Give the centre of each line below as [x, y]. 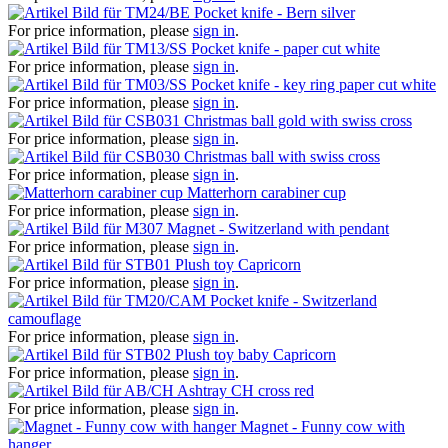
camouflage [44, 318]
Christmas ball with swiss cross [282, 156]
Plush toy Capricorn [238, 264]
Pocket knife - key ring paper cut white [313, 84]
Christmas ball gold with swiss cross [298, 120]
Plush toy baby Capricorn [255, 354]
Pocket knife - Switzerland [293, 300]
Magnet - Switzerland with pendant [278, 228]
